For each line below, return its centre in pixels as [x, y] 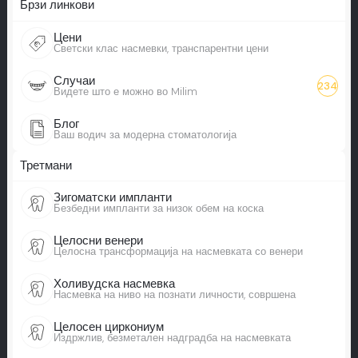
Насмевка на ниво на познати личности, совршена [174, 294]
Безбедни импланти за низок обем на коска [158, 209]
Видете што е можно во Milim [125, 91]
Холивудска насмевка [114, 284]
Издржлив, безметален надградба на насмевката [172, 337]
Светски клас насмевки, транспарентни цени [161, 49]
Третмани [46, 165]
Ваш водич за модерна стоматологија [145, 134]
